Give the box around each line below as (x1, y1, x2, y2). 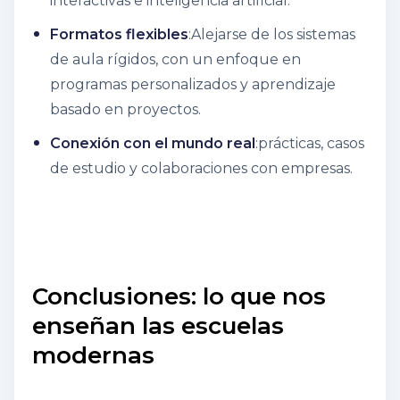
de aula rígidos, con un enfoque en (50, 50, 301, 68)
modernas (32, 340, 154, 370)
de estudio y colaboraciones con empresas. (50, 159, 353, 177)
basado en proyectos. (50, 100, 201, 118)
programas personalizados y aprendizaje (50, 75, 336, 93)
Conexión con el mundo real (50, 134, 255, 152)
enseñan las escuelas (32, 311, 284, 340)
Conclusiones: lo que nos (32, 281, 326, 311)
